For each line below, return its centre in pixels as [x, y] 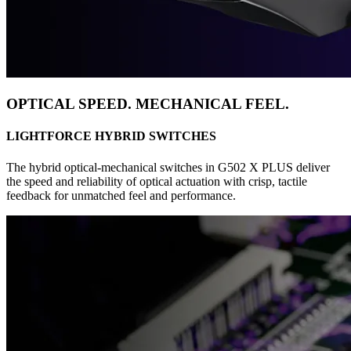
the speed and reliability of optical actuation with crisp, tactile [157, 181]
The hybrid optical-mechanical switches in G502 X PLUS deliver [168, 167]
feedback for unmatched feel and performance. [121, 195]
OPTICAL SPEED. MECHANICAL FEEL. [148, 103]
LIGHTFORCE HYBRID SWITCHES [111, 136]
